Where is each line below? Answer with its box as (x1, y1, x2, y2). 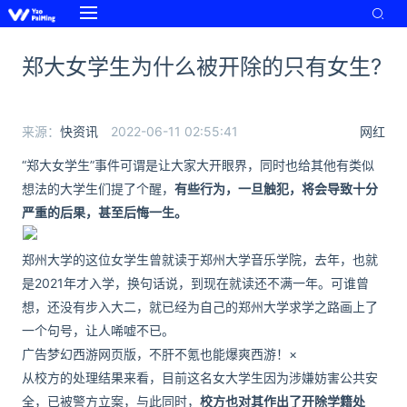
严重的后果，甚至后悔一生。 (22, 204, 187, 220)
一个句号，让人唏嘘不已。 (22, 323, 174, 338)
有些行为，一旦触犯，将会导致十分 (174, 181, 378, 196)
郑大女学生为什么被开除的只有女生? (22, 54, 382, 80)
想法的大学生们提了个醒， (22, 181, 174, 196)
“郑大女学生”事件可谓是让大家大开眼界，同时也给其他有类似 (22, 157, 374, 173)
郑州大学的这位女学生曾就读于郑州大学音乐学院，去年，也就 (22, 252, 378, 267)
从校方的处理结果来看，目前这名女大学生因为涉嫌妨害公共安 (22, 370, 378, 385)
